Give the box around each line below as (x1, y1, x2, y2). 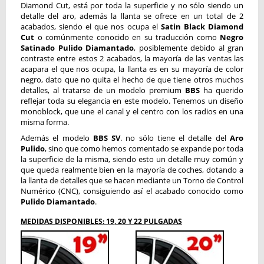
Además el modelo (21, 133, 93, 143)
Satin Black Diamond (160, 21, 244, 32)
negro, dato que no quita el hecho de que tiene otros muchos (21, 74, 243, 85)
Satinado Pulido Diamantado (21, 42, 134, 53)
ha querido (200, 85, 244, 95)
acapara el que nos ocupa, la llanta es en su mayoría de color (21, 64, 243, 74)
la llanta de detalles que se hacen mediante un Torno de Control (21, 175, 243, 186)
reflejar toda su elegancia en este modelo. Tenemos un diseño (21, 95, 243, 106)
